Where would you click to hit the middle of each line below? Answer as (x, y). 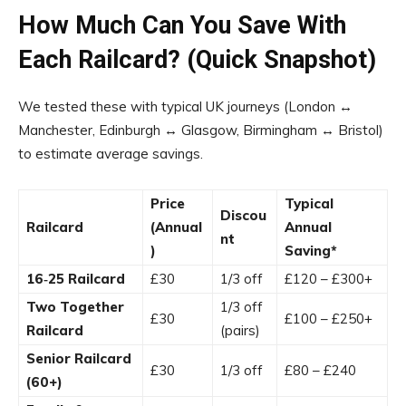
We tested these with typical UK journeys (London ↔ (185, 106)
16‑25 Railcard (76, 279)
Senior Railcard (79, 358)
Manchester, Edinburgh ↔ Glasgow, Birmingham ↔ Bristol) (201, 130)
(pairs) (240, 330)
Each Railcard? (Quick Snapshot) (197, 60)
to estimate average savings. (111, 154)
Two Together (75, 307)
